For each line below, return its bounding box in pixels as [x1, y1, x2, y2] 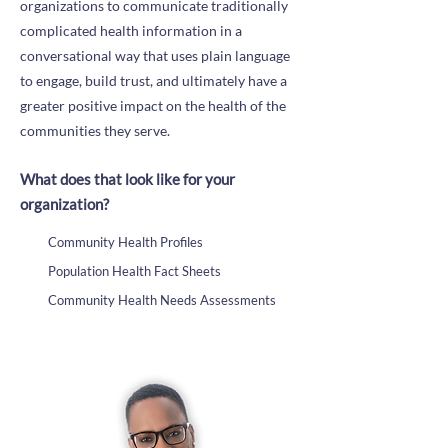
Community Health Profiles [48, 234, 203, 250]
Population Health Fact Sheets [48, 263, 221, 279]
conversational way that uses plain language [20, 47, 290, 64]
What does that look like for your [20, 170, 235, 188]
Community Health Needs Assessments [48, 292, 276, 308]
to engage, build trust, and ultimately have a [20, 72, 287, 89]
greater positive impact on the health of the [20, 97, 286, 114]
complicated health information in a [20, 22, 242, 39]
